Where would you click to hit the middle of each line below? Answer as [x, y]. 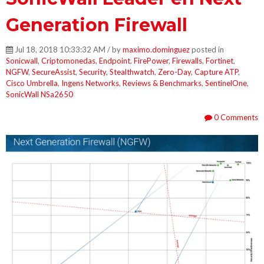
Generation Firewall [97, 25]
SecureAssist [54, 72]
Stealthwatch [132, 72]
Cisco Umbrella [32, 83]
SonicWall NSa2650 [39, 95]
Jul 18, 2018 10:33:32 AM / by [68, 50]
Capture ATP [216, 72]
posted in [207, 50]
